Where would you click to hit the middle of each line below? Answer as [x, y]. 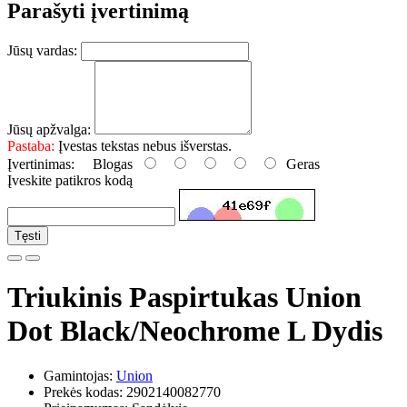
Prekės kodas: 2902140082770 [132, 392]
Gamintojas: [80, 375]
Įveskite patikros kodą [70, 180]
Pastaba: [31, 145]
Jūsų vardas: [42, 50]
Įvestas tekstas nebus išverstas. [143, 145]
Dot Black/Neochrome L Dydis [195, 331]
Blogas [107, 164]
